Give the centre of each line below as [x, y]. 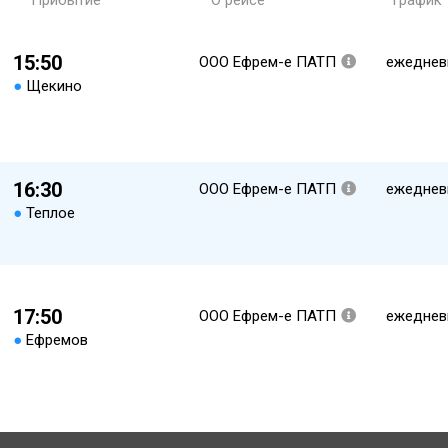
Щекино [53, 86]
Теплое [50, 213]
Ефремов [56, 340]
